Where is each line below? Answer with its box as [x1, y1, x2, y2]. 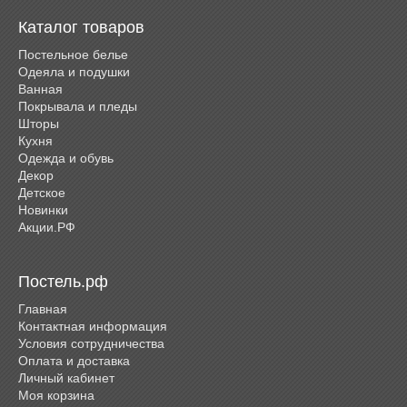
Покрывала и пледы [18, 98, 137, 114]
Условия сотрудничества [18, 335, 164, 351]
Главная [18, 301, 67, 316]
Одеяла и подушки [18, 64, 130, 79]
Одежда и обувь [18, 150, 114, 165]
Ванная [18, 81, 63, 96]
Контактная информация [18, 318, 167, 333]
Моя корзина [18, 387, 94, 402]
